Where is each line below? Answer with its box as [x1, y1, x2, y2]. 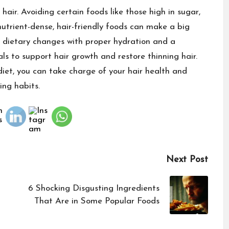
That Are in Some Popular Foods [34, 197, 159, 206]
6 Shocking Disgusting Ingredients [28, 184, 159, 193]
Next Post [166, 154, 208, 165]
